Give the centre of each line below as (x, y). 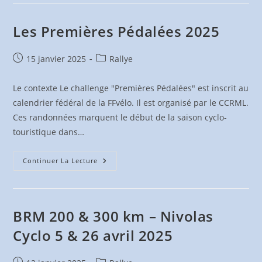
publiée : (30, 70)
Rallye (121, 59)
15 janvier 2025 (56, 59)
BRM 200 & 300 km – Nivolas (113, 216)
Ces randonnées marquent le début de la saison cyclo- (120, 117)
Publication (35, 58)
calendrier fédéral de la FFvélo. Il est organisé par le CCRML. (131, 103)
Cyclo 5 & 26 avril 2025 (93, 235)
